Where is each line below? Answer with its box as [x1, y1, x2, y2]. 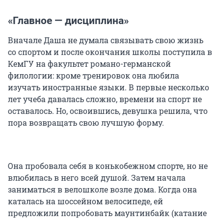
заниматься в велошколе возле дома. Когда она [8, 184, 197, 195]
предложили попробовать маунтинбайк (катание [8, 208, 207, 219]
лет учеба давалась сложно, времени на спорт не [8, 94, 202, 105]
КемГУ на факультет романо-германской [8, 58, 171, 69]
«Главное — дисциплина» [8, 15, 129, 27]
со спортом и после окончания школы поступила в [8, 47, 212, 57]
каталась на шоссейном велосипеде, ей [8, 196, 163, 207]
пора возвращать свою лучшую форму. [8, 117, 164, 128]
